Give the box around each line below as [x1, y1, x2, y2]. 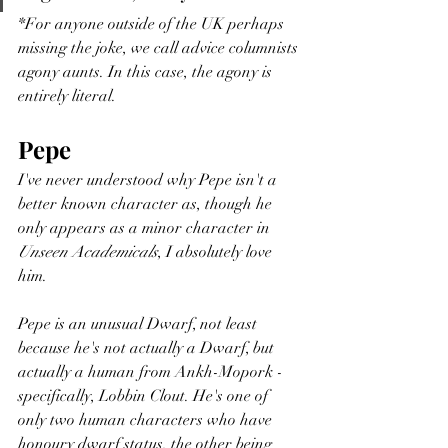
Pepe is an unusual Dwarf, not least [18, 314, 261, 335]
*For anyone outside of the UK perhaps [18, 14, 288, 35]
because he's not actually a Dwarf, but [18, 338, 278, 359]
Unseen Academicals [18, 242, 158, 263]
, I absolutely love [158, 242, 276, 263]
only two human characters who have [18, 410, 276, 431]
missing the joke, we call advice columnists [18, 38, 302, 59]
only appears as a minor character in [18, 218, 274, 239]
